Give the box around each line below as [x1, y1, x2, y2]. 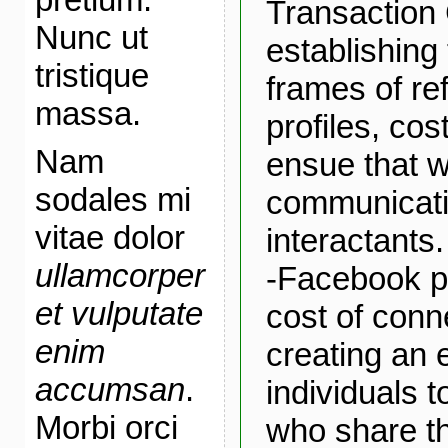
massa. [34, 95, 141, 132]
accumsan [34, 371, 185, 408]
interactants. [265, 221, 444, 259]
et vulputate [34, 295, 203, 332]
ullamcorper [34, 257, 205, 294]
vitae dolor [34, 219, 185, 256]
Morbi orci [34, 409, 178, 446]
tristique [34, 57, 149, 94]
